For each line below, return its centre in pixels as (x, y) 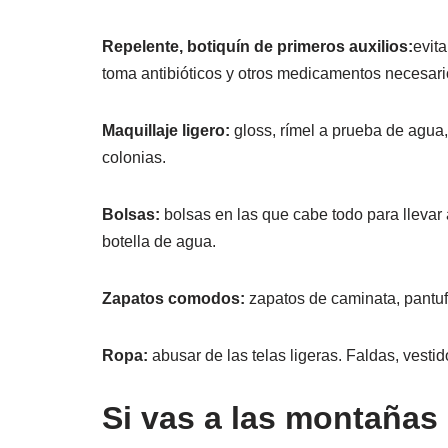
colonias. (134, 158)
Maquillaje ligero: (166, 131)
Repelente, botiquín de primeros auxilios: (257, 47)
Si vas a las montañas (270, 418)
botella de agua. (159, 242)
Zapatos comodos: (173, 299)
